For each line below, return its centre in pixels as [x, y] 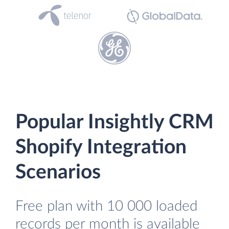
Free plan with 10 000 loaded [106, 206]
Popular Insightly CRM [114, 122]
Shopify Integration [101, 147]
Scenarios [58, 173]
